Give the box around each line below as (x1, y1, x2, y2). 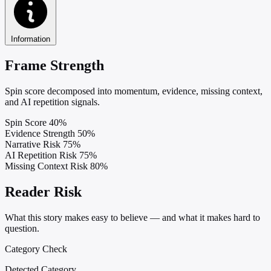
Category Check (5, 243, 67, 254)
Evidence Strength (5, 128, 75, 139)
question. (5, 223, 39, 233)
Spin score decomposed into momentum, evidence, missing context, (5, 85, 263, 96)
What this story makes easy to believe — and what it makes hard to (5, 212, 260, 223)
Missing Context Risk (5, 160, 88, 171)
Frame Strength (5, 57, 104, 73)
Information (11, 34, 50, 44)
